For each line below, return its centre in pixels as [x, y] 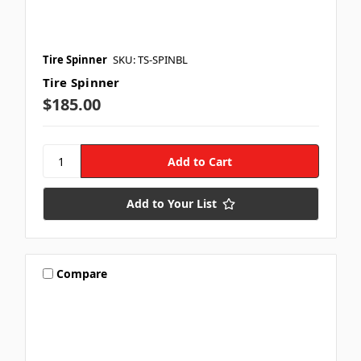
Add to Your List [171, 203]
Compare [82, 273]
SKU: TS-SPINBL [150, 60]
